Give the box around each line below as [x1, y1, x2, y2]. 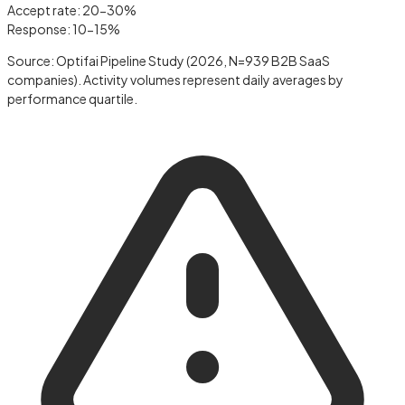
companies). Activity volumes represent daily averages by [7, 71, 344, 88]
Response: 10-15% [7, 20, 120, 37]
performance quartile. [7, 89, 137, 107]
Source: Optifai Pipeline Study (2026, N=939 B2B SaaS [7, 52, 330, 69]
